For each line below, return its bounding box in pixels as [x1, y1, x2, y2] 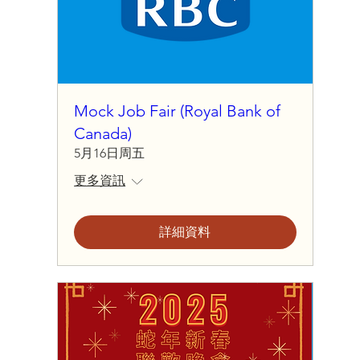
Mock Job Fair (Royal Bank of [74, 101, 281, 121]
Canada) [74, 124, 133, 144]
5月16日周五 [74, 145, 145, 162]
